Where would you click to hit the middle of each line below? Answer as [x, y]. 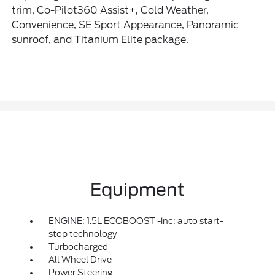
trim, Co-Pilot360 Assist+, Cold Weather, [110, 10]
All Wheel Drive [80, 260]
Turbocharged [78, 247]
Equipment [137, 190]
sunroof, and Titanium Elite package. [100, 40]
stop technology [82, 234]
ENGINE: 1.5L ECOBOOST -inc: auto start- [136, 221]
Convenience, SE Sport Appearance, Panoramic [126, 25]
